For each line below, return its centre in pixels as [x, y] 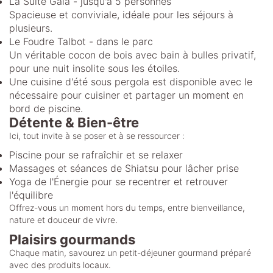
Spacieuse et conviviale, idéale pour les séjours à [121, 14]
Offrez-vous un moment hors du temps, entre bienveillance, [127, 207]
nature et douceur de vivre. [63, 219]
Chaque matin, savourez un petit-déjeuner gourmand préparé [130, 252]
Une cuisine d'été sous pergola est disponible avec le [131, 81]
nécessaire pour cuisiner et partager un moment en [126, 95]
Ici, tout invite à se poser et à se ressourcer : [97, 135]
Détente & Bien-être [74, 122]
